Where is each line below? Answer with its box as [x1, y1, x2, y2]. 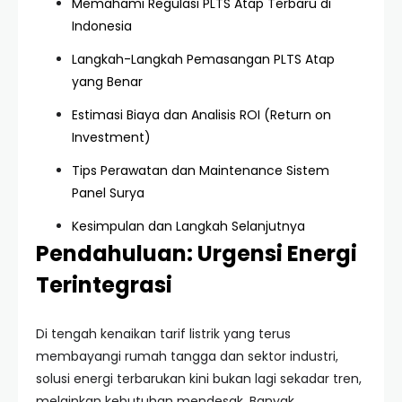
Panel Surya [72, 184, 144, 202]
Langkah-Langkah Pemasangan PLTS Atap [72, 50, 335, 68]
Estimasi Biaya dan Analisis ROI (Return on [72, 106, 331, 124]
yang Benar [72, 73, 143, 91]
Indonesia [72, 17, 132, 35]
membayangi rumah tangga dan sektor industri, [36, 347, 338, 365]
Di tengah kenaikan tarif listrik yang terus [36, 325, 291, 343]
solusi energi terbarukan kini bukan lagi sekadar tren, [36, 370, 362, 388]
